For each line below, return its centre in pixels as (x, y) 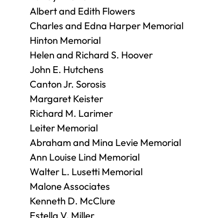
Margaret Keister (66, 99)
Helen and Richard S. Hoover (91, 55)
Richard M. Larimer (71, 113)
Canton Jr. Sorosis (68, 84)
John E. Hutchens (67, 69)
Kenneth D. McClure (73, 201)
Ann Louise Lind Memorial (85, 157)
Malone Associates (70, 186)
